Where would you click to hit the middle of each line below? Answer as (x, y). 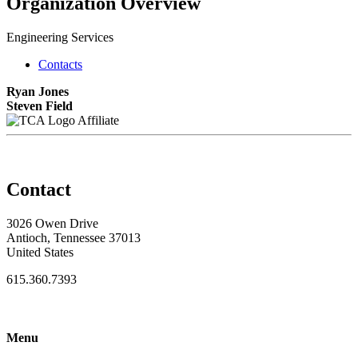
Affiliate (98, 120)
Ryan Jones (38, 91)
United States (40, 252)
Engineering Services (60, 37)
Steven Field (40, 105)
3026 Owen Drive (52, 223)
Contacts (60, 64)
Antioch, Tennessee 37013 (74, 237)
